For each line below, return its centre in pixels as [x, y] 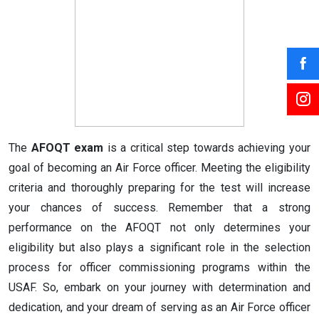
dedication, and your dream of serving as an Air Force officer [159, 307]
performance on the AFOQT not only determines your [159, 228]
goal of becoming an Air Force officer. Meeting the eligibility [159, 168]
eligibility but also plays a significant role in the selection [159, 247]
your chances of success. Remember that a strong [159, 208]
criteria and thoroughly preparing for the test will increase [159, 188]
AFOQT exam [67, 148]
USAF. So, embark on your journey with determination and [159, 287]
